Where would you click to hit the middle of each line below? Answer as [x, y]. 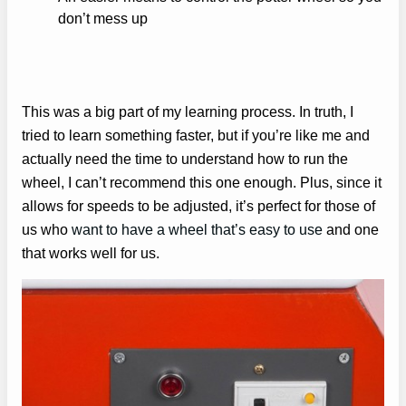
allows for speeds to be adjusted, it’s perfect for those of [198, 205]
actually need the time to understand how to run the [185, 158]
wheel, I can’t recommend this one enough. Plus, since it [202, 182]
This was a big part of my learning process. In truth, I [188, 111]
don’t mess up [103, 18]
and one [351, 229]
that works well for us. [91, 252]
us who [45, 229]
